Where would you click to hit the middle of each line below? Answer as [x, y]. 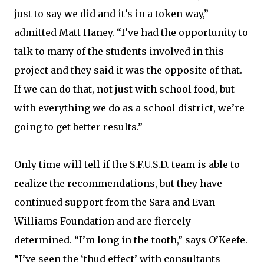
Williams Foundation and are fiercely [103, 221]
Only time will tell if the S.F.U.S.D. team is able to [127, 164]
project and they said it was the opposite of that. [128, 70]
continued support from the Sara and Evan [115, 202]
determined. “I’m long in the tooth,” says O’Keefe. [131, 240]
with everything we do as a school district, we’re [129, 108]
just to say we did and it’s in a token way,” [111, 14]
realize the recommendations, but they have [118, 183]
